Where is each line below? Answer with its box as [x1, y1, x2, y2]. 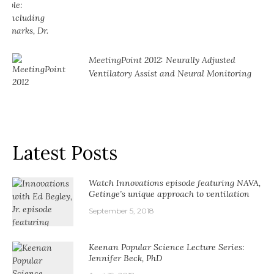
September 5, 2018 [89, 206, 154, 215]
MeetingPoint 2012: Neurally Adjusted [89, 54, 235, 65]
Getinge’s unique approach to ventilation [89, 188, 250, 199]
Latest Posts [12, 141, 117, 165]
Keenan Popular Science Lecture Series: [89, 241, 245, 253]
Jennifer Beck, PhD [89, 252, 162, 264]
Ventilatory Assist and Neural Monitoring [89, 67, 251, 79]
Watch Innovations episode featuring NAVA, [89, 177, 261, 188]
